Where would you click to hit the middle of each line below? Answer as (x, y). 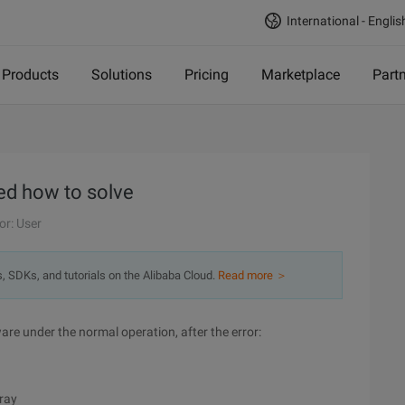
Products (30, 75)
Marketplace (301, 75)
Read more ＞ (253, 275)
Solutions (122, 75)
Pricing (207, 75)
